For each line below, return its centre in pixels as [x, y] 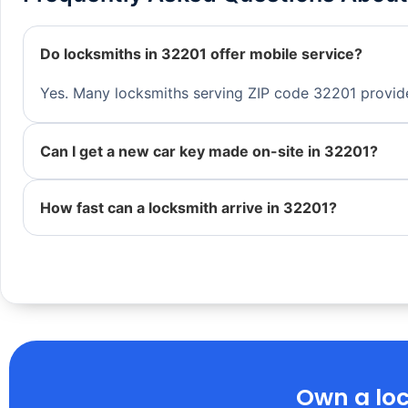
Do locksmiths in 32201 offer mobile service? [201, 54]
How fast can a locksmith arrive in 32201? [189, 208]
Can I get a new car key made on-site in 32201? [209, 152]
